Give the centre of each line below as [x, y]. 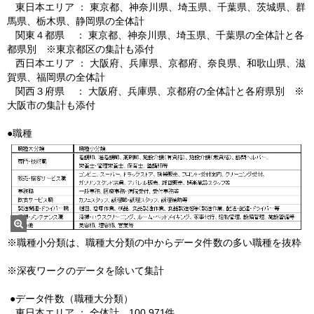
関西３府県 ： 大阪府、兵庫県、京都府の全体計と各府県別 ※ [156, 91]
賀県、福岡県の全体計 [56, 77]
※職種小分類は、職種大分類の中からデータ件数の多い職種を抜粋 [157, 243]
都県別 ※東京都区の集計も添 [76, 49]
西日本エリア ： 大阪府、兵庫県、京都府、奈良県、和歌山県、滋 [156, 63]
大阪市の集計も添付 [51, 105]
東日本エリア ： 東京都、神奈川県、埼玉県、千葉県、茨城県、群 [156, 7]
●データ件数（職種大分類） [74, 299]
